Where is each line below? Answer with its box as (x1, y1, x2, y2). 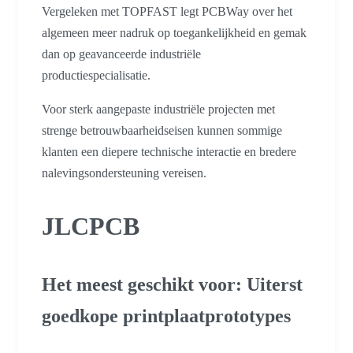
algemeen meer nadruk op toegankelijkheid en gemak (42, 26, 307, 40)
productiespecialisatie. (42, 69, 150, 83)
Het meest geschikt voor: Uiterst (42, 273, 303, 295)
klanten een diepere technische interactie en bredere (42, 145, 296, 159)
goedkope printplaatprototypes (42, 305, 291, 326)
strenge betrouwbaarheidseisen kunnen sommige (42, 124, 282, 138)
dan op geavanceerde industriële (42, 47, 201, 61)
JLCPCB (42, 212, 139, 241)
